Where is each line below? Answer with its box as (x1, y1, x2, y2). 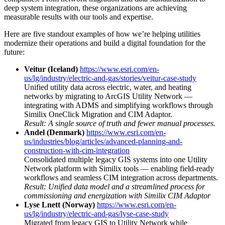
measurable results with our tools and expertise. (4, 12, 153, 21)
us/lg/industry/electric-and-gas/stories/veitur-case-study (24, 73, 196, 82)
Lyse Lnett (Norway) (24, 200, 95, 209)
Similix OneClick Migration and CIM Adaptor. (24, 109, 172, 119)
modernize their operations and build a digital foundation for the (4, 38, 205, 47)
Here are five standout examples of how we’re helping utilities (4, 29, 200, 38)
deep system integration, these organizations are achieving (4, 3, 187, 12)
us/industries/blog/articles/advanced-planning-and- (24, 137, 182, 146)
